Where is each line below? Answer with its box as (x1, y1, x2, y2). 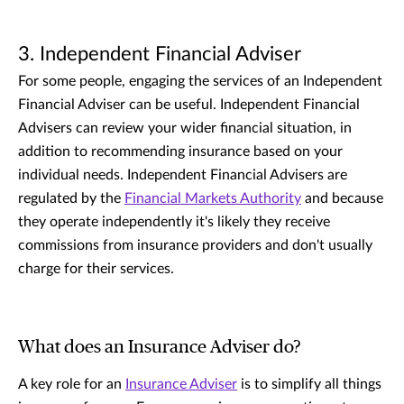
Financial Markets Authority (124, 190, 301, 206)
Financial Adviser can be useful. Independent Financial (18, 96, 360, 112)
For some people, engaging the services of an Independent (18, 73, 382, 88)
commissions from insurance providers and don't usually (18, 237, 372, 252)
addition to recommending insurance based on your (18, 143, 343, 159)
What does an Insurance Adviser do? (18, 337, 301, 356)
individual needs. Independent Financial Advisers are (18, 167, 347, 182)
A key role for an (18, 376, 125, 391)
